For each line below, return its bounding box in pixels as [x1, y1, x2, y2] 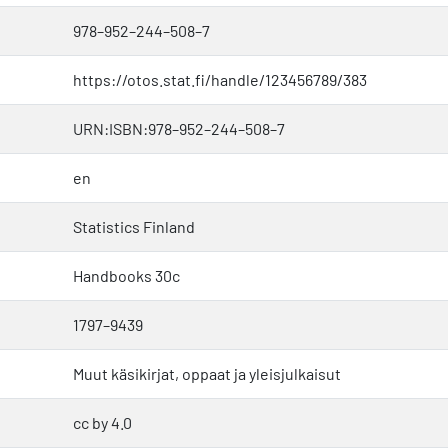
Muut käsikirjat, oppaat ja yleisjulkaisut [73, 363, 341, 383]
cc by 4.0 [73, 412, 132, 432]
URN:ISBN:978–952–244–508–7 [73, 118, 285, 138]
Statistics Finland [73, 216, 195, 236]
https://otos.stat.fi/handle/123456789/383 [73, 69, 367, 89]
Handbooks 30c [73, 265, 180, 285]
